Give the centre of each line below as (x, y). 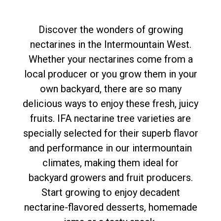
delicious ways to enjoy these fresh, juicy (110, 104)
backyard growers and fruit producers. (110, 178)
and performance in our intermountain (110, 148)
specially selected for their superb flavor (110, 133)
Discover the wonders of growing (110, 30)
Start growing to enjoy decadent (110, 193)
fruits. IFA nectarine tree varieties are (110, 119)
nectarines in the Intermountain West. (110, 45)
